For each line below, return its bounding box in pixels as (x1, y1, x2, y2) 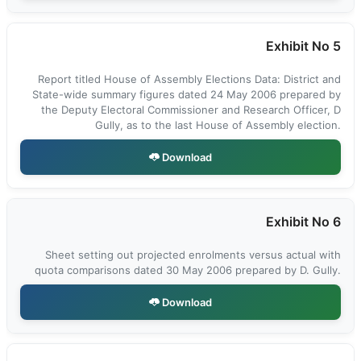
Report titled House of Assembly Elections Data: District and (38, 73, 341, 85)
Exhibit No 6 (266, 214, 341, 230)
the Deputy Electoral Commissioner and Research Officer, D (41, 103, 341, 116)
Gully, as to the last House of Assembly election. (95, 118, 341, 131)
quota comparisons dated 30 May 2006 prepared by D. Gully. (35, 263, 341, 276)
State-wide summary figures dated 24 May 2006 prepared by (32, 88, 341, 101)
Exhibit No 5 (266, 38, 341, 54)
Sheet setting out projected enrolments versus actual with (45, 248, 341, 261)
